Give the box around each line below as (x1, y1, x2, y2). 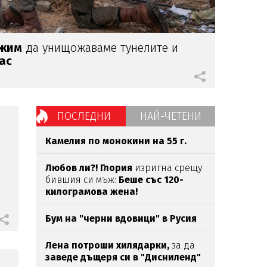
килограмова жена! (45, 185, 138, 197)
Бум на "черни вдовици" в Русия (45, 212, 197, 224)
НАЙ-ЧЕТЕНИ (139, 109, 201, 123)
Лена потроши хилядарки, (45, 239, 172, 251)
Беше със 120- (116, 173, 184, 185)
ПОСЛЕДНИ (57, 109, 111, 123)
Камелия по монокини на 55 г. (45, 135, 187, 147)
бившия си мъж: (45, 173, 116, 185)
